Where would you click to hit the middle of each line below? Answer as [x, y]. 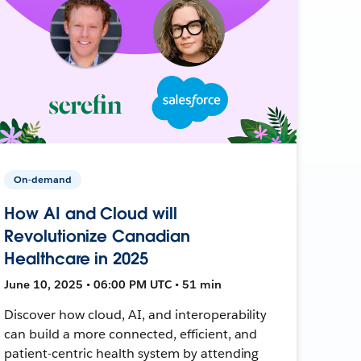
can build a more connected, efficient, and [131, 334]
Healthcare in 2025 [76, 258]
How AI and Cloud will [91, 213]
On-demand [43, 179]
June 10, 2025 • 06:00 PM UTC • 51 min [113, 284]
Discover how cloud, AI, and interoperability [136, 314]
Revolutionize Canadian [97, 236]
